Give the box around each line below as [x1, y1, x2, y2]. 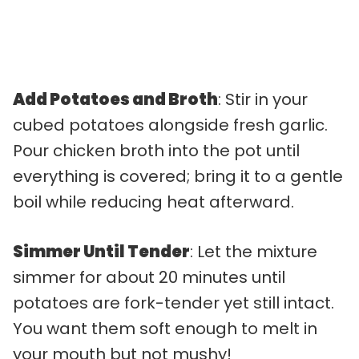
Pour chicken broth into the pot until [13, 139, 300, 162]
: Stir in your [218, 87, 308, 111]
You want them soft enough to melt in [13, 317, 317, 340]
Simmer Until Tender [13, 240, 190, 263]
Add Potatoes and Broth [13, 87, 218, 111]
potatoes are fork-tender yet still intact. [13, 291, 334, 314]
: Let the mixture [190, 240, 317, 263]
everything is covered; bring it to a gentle [13, 164, 343, 188]
